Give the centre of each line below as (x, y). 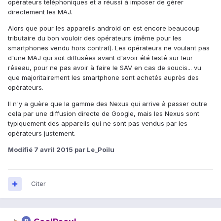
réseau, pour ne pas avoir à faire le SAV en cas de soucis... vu (105, 68)
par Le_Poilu (94, 150)
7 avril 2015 (54, 150)
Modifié (21, 150)
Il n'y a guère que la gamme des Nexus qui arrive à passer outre (108, 104)
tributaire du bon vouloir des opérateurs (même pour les (95, 38)
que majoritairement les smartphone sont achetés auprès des (103, 78)
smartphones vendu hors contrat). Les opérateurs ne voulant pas (109, 48)
